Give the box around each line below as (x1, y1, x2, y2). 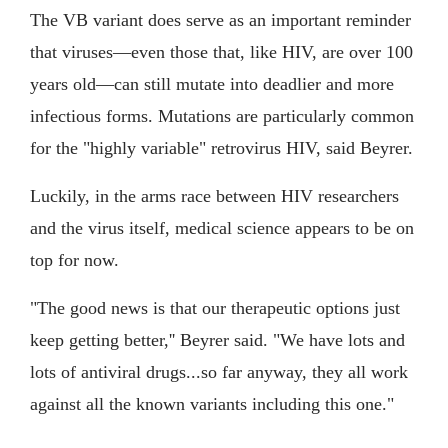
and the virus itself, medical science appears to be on (30, 218, 414, 239)
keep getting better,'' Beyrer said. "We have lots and (30, 330, 405, 351)
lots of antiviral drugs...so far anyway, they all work (30, 362, 408, 383)
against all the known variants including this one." (30, 394, 394, 415)
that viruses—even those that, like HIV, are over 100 (30, 42, 413, 63)
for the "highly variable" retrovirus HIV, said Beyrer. (30, 138, 413, 159)
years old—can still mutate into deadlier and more (30, 74, 394, 95)
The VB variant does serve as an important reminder (30, 10, 411, 31)
